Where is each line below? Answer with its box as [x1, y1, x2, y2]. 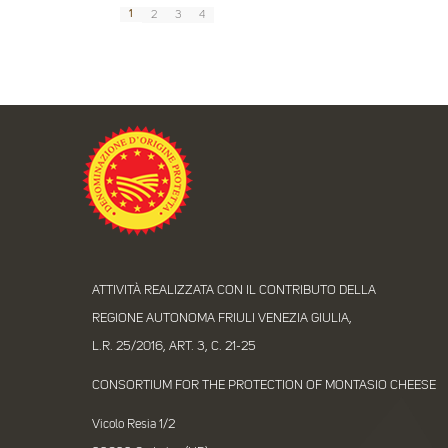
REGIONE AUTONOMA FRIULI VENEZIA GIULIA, [91, 311, 352, 325]
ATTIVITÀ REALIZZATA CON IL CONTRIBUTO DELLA [91, 283, 376, 297]
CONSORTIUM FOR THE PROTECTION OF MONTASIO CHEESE [91, 378, 436, 392]
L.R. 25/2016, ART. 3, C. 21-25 [91, 339, 256, 353]
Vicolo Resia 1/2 [91, 417, 175, 431]
